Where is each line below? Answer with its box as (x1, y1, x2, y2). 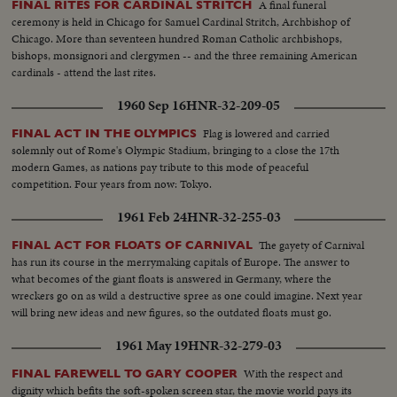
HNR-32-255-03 (186, 206, 281, 227)
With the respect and (244, 364, 344, 382)
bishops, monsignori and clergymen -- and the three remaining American (12, 46, 358, 64)
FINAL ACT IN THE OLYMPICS (12, 126, 198, 140)
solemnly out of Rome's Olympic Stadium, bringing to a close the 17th (12, 141, 340, 159)
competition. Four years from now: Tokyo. (12, 175, 213, 192)
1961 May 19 (115, 335, 188, 355)
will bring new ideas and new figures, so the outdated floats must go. (12, 303, 332, 321)
